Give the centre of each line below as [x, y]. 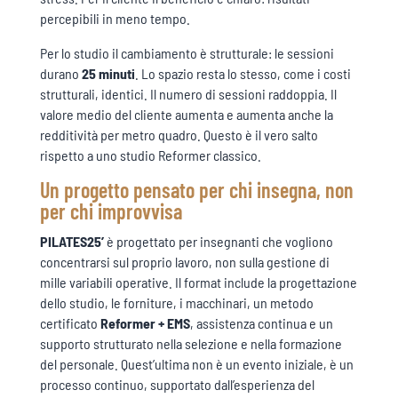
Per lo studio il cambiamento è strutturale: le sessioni [187, 52]
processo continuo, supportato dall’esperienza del [177, 384]
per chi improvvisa [111, 211]
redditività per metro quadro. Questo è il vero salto [179, 134]
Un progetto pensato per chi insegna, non [196, 189]
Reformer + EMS [145, 322]
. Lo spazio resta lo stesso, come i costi [243, 73]
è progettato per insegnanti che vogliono [218, 241]
